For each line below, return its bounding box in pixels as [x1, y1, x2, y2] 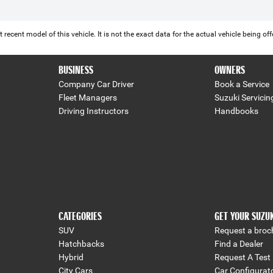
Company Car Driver [58, 79, 134, 89]
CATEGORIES [58, 210, 102, 223]
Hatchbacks [58, 238, 104, 249]
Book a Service [214, 79, 270, 89]
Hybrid [58, 252, 83, 262]
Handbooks [214, 105, 259, 116]
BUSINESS [58, 63, 93, 77]
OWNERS [214, 63, 246, 77]
